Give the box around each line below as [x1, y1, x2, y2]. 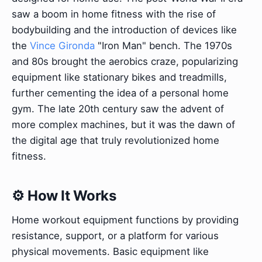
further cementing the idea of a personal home [12, 87, 229, 99]
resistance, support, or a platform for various [12, 230, 219, 242]
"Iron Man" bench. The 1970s [95, 39, 232, 51]
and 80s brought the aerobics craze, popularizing [12, 55, 238, 67]
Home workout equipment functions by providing [12, 214, 239, 226]
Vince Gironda [30, 39, 95, 51]
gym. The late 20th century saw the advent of [12, 102, 224, 115]
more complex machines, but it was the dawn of [12, 118, 235, 130]
